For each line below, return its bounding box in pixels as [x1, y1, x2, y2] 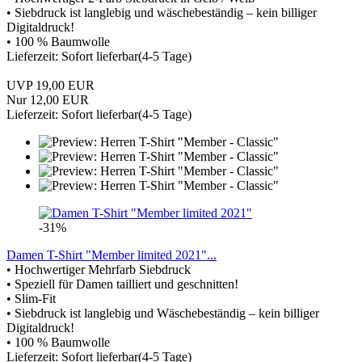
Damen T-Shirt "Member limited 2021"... [6, 247, 217, 262]
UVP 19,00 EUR [6, 78, 95, 92]
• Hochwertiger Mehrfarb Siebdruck [6, 262, 191, 276]
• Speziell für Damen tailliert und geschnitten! [6, 276, 238, 291]
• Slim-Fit [6, 291, 56, 305]
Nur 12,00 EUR [6, 92, 89, 107]
